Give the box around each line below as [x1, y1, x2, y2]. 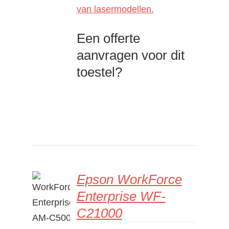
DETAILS [39, 196, 68, 204]
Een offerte [76, 30, 140, 46]
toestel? [76, 64, 122, 80]
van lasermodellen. [76, 4, 154, 14]
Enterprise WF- [76, 188, 166, 204]
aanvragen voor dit [76, 47, 185, 63]
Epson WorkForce [76, 171, 182, 187]
